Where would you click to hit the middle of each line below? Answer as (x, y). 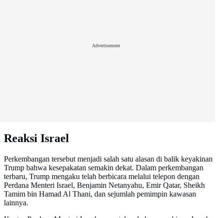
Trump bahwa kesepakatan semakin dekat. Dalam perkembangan (104, 168)
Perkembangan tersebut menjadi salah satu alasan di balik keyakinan (108, 159)
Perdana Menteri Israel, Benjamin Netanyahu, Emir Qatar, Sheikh (104, 185)
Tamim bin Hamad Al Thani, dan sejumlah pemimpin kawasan (100, 194)
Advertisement (106, 45)
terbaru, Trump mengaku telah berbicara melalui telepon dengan (102, 177)
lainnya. (16, 203)
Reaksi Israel (36, 138)
